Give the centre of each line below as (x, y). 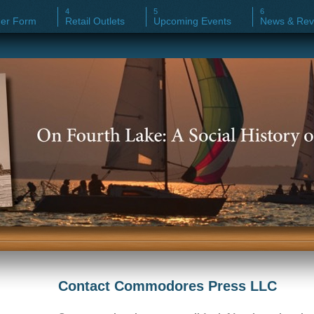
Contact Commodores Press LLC (167, 286)
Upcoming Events (192, 21)
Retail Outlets (95, 21)
